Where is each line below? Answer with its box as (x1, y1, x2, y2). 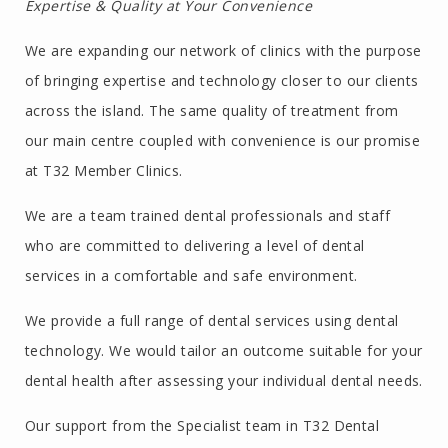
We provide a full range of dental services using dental (25, 311, 399, 331)
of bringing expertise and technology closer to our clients (25, 71, 419, 91)
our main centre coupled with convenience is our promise (25, 131, 421, 151)
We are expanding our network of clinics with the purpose (25, 41, 422, 61)
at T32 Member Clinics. (25, 161, 183, 181)
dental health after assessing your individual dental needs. (25, 371, 423, 391)
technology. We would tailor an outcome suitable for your (25, 341, 423, 361)
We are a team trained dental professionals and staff (25, 206, 390, 226)
